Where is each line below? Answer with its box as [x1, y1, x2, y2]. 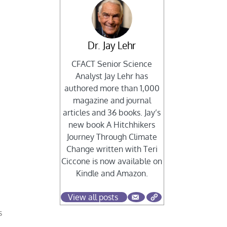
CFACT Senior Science [71, 59, 153, 69]
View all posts [68, 192, 119, 203]
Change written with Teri [66, 144, 158, 155]
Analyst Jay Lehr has [75, 71, 148, 82]
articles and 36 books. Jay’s [63, 107, 161, 118]
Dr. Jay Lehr [88, 39, 136, 52]
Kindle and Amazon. [75, 168, 148, 179]
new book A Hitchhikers [68, 120, 156, 130]
